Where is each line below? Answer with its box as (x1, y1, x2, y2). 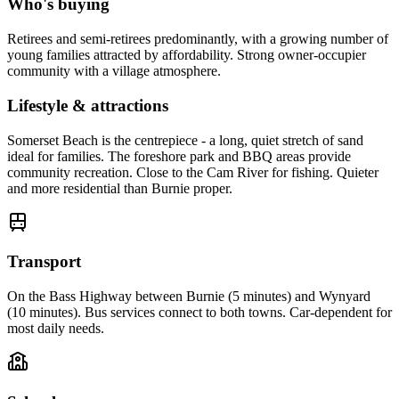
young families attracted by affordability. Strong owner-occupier (7, 47, 366, 63)
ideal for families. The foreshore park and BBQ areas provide (7, 148, 351, 164)
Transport (7, 252, 81, 272)
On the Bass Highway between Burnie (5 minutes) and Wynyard (7, 289, 370, 305)
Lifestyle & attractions (7, 95, 168, 115)
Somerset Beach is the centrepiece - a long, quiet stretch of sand (7, 132, 363, 148)
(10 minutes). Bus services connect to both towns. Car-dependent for (7, 305, 392, 321)
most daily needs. (7, 321, 104, 337)
